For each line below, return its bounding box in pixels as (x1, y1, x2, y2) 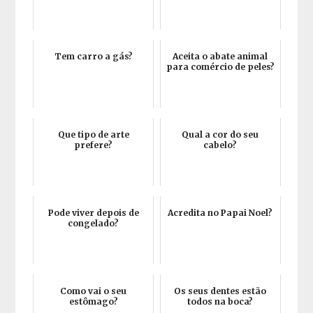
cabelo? (203, 140, 238, 150)
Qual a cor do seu (182, 129, 259, 140)
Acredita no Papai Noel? (168, 208, 273, 218)
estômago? (68, 296, 118, 307)
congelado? (68, 218, 119, 228)
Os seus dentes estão (174, 286, 267, 296)
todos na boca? (187, 296, 254, 307)
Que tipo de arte (57, 129, 129, 140)
